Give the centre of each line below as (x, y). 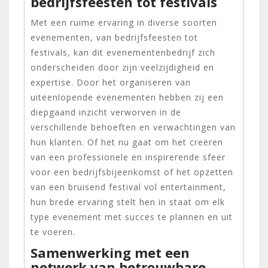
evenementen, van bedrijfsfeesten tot (114, 37)
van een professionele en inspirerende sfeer (128, 157)
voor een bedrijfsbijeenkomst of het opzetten (132, 172)
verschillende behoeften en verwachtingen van (133, 127)
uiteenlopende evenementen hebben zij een (127, 97)
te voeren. (53, 232)
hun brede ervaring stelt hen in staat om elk (128, 202)
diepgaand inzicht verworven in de (106, 112)
